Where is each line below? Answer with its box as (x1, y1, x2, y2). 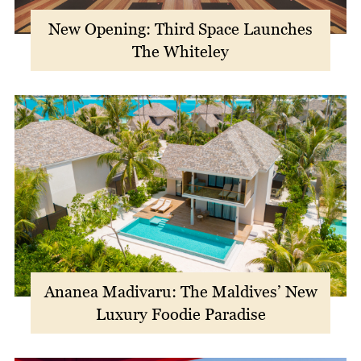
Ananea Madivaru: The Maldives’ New (44, 282, 317, 302)
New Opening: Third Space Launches (48, 19, 313, 39)
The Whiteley (132, 42, 229, 62)
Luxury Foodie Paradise (95, 305, 266, 325)
